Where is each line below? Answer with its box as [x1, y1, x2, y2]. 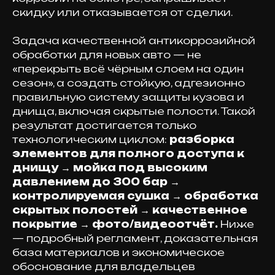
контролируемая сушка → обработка [12, 190, 258, 202]
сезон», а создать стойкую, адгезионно [12, 77, 245, 89]
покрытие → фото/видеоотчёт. [12, 218, 218, 230]
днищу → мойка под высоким [12, 161, 207, 174]
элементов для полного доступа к [12, 147, 244, 160]
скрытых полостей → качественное [12, 204, 247, 216]
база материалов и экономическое [12, 246, 225, 258]
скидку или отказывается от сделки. [12, 6, 233, 18]
